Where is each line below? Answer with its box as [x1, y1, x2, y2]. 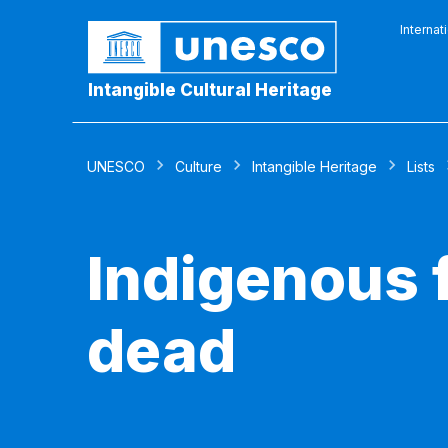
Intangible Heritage [252, 158, 377, 175]
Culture [175, 158, 222, 175]
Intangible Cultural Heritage [88, 80, 332, 101]
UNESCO [87, 158, 145, 175]
